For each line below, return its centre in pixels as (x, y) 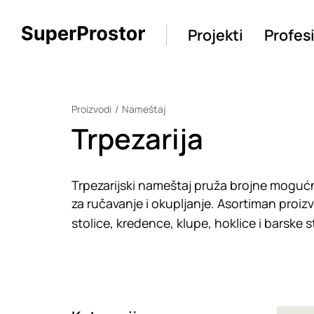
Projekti (216, 35)
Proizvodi (92, 109)
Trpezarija (138, 138)
